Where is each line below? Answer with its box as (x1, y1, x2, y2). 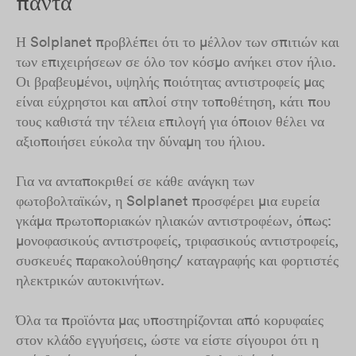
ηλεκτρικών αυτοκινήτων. (16, 271, 164, 289)
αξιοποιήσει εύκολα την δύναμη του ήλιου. (16, 132, 265, 150)
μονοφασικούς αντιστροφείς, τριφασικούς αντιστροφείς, (16, 231, 339, 250)
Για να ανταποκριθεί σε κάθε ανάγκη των (16, 172, 254, 190)
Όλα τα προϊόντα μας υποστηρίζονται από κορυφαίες (16, 311, 323, 329)
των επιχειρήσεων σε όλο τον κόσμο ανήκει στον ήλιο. (16, 52, 336, 71)
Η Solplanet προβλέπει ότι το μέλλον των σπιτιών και (16, 33, 339, 51)
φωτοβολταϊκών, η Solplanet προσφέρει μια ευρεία (16, 192, 319, 210)
